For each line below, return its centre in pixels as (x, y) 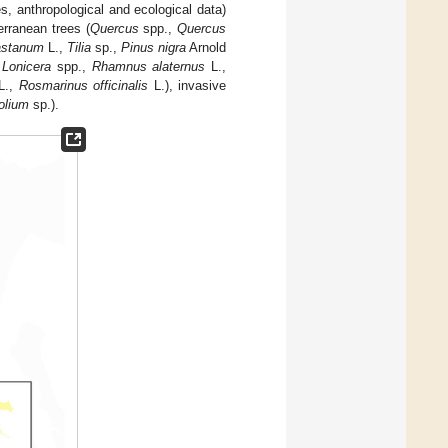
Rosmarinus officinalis (83, 85)
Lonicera (27, 66)
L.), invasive (187, 85)
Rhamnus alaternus (148, 66)
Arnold (206, 47)
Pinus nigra (153, 47)
